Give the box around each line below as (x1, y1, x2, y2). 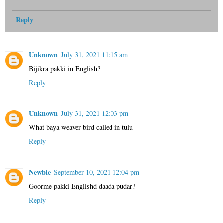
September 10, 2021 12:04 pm (54, 167, 139, 177)
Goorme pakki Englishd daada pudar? (29, 181, 135, 191)
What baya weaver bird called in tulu (29, 122, 133, 132)
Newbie (29, 166, 51, 177)
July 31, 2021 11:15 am (61, 49, 128, 59)
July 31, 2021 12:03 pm (61, 108, 128, 118)
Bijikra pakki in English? (29, 63, 100, 73)
